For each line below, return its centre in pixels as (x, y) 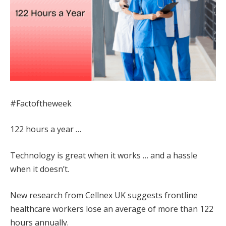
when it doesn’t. (40, 169)
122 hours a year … (46, 129)
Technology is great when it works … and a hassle (104, 155)
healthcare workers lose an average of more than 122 (112, 209)
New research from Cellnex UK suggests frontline (104, 195)
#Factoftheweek (41, 103)
